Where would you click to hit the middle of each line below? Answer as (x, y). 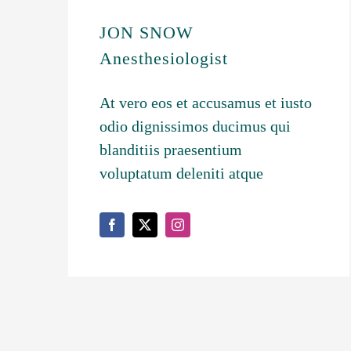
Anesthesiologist (163, 58)
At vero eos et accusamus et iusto (205, 102)
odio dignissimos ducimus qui (195, 126)
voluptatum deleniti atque (181, 173)
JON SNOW (146, 32)
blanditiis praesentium (170, 149)
